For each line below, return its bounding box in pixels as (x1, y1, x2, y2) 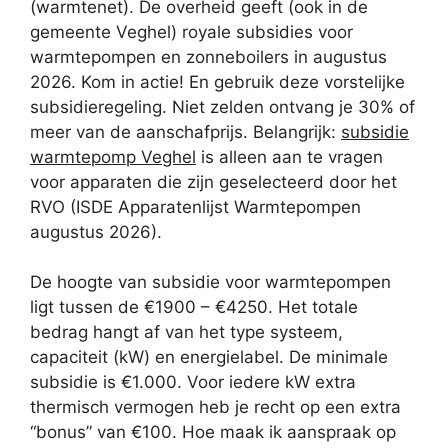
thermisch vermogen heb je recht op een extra (30, 397, 401, 418)
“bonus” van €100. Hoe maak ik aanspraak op (30, 422, 396, 443)
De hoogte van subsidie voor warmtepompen (30, 272, 391, 293)
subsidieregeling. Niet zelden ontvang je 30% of (30, 96, 415, 117)
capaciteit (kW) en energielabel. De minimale (30, 347, 388, 368)
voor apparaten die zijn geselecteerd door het (30, 171, 397, 192)
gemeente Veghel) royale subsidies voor (30, 21, 353, 42)
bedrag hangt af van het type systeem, (30, 322, 343, 343)
